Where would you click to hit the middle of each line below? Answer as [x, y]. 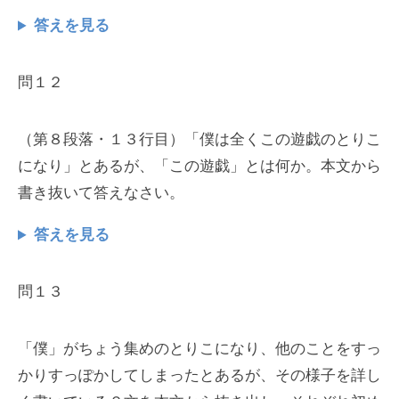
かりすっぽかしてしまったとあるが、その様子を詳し [199, 376]
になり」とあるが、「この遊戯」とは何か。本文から [199, 167]
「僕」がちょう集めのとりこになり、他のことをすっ [199, 349]
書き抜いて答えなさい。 [101, 193]
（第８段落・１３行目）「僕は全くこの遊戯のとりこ [199, 140]
